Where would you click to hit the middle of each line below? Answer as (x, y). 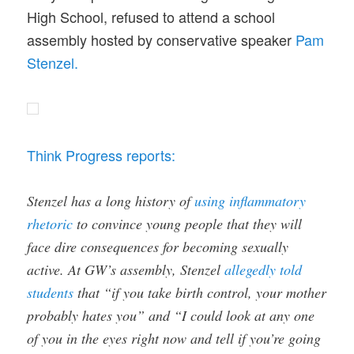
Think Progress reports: (102, 154)
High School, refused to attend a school (151, 16)
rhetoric (50, 223)
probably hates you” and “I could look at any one (171, 315)
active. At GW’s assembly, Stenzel (126, 269)
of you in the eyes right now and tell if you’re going (174, 338)
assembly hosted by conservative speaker (162, 39)
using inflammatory (250, 200)
